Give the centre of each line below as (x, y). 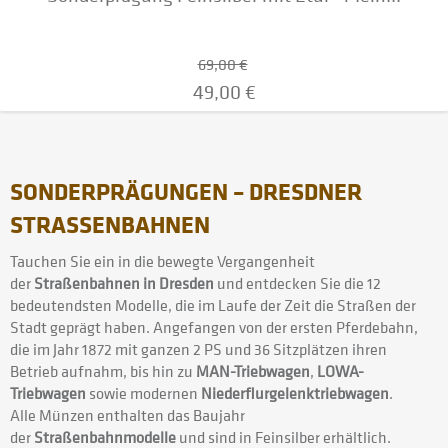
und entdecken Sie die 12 (297, 282)
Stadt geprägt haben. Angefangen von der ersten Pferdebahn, (214, 326)
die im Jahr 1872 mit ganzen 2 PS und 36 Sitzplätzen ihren (198, 348)
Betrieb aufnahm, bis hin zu (103, 370)
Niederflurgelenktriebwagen (295, 392)
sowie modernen (143, 392)
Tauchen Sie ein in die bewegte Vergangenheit (162, 260)
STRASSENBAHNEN (102, 223)
